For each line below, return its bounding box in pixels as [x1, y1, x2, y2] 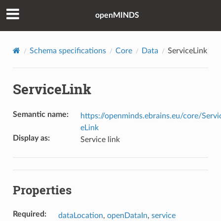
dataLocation [58, 211, 103, 220]
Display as [12, 134, 48, 142]
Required [12, 210, 44, 218]
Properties [12, 182, 72, 198]
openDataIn [107, 211, 147, 220]
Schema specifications [29, 46, 106, 55]
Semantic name [12, 110, 67, 118]
